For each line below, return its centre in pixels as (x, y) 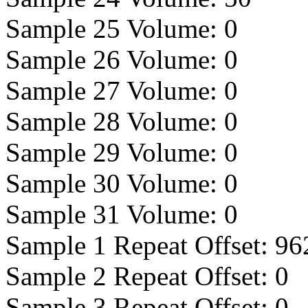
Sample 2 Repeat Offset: (140, 276)
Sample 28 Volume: (115, 121)
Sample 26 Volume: (115, 59)
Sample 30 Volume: (115, 183)
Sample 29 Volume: (115, 152)
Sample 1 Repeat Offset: (140, 245)
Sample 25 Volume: (115, 29)
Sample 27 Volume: (115, 90)
